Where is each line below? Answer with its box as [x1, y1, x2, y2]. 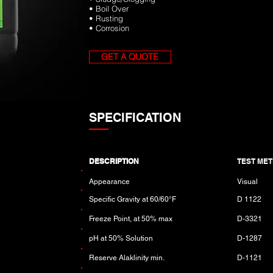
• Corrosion [88, 23, 132, 33]
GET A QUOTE [101, 51, 159, 62]
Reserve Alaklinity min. [88, 253, 166, 262]
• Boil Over [88, 4, 129, 13]
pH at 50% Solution [88, 234, 155, 243]
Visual [236, 177, 258, 186]
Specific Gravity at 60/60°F [88, 195, 178, 204]
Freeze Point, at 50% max [88, 214, 174, 223]
